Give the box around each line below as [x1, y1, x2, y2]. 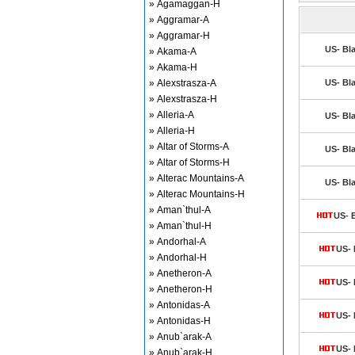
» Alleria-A [149, 109, 194, 120]
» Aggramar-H [149, 30, 210, 41]
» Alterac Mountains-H [149, 189, 245, 200]
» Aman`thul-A [149, 204, 211, 216]
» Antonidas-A [149, 300, 210, 311]
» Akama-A [149, 46, 197, 57]
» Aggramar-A [149, 14, 209, 25]
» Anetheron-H [149, 284, 212, 295]
